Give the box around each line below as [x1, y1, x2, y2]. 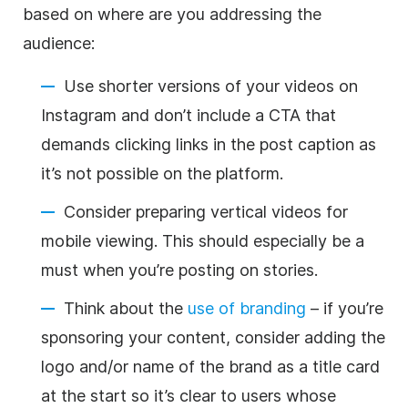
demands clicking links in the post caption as [41, 134, 376, 154]
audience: [23, 33, 95, 53]
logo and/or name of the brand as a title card [41, 356, 380, 376]
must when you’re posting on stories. [41, 260, 318, 280]
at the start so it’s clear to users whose [41, 385, 336, 405]
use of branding [188, 298, 306, 318]
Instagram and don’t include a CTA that [41, 105, 336, 125]
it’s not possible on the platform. [41, 163, 283, 183]
